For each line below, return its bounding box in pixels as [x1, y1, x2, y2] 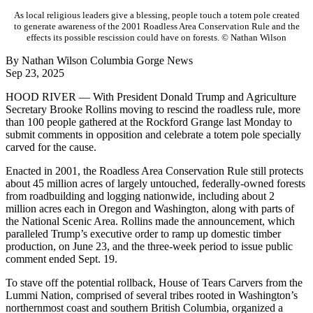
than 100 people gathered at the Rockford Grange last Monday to [6, 115, 292, 128]
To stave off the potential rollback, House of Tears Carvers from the [6, 276, 303, 289]
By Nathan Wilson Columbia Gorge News [6, 54, 193, 66]
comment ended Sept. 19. [6, 252, 117, 265]
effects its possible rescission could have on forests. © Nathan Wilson [27, 31, 286, 43]
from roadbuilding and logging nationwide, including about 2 [6, 189, 275, 202]
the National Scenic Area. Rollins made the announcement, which [6, 214, 295, 227]
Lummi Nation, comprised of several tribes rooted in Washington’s [6, 289, 298, 301]
